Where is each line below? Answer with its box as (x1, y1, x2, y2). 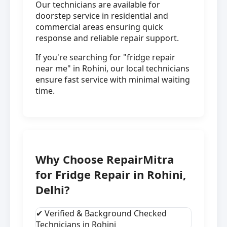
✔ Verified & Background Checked (36, 208, 167, 219)
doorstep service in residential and (35, 10, 168, 22)
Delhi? (35, 182, 70, 198)
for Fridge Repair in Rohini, (35, 167, 186, 182)
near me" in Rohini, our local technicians (35, 63, 190, 74)
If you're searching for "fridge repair (35, 52, 175, 63)
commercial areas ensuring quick (35, 21, 163, 33)
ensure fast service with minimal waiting (35, 74, 190, 86)
